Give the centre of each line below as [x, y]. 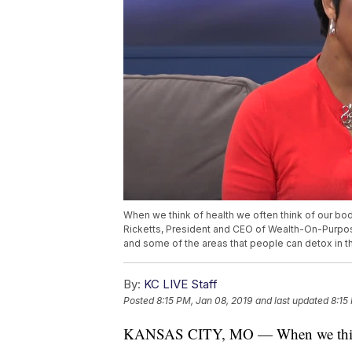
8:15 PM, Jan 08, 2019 [204, 301]
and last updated [292, 301]
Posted [140, 301]
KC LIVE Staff [181, 284]
